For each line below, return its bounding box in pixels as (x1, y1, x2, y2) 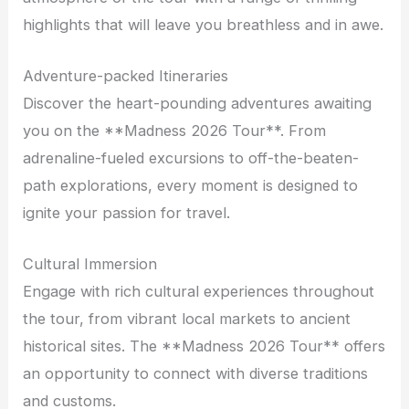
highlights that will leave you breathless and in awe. (23, 15, 384, 34)
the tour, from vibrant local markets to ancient (23, 309, 351, 329)
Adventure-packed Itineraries (23, 66, 229, 85)
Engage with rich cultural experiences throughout (23, 282, 375, 301)
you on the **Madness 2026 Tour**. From (23, 121, 327, 140)
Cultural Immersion (23, 255, 158, 274)
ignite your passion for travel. (23, 203, 231, 222)
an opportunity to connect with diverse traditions (23, 364, 369, 383)
